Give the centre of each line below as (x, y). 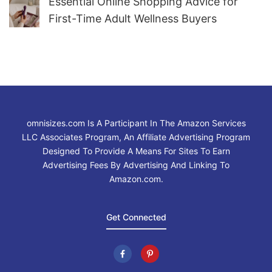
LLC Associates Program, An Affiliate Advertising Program (136, 137)
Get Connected (136, 217)
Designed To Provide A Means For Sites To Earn (136, 151)
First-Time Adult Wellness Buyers (133, 19)
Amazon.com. (136, 179)
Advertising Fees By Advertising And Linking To (136, 165)
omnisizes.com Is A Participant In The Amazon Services (136, 123)
